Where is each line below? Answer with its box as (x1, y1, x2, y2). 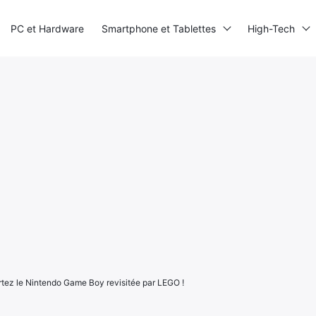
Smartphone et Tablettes (102, 22, 216, 35)
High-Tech (248, 22, 295, 35)
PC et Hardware (11, 22, 84, 35)
